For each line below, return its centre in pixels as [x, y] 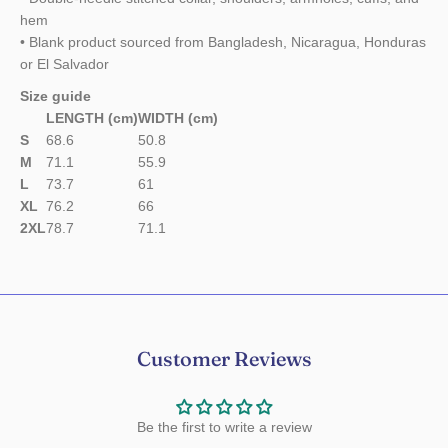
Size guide [55, 96]
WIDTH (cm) [178, 118]
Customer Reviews [224, 358]
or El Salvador [64, 64]
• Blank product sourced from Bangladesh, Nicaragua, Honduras [223, 42]
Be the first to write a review [224, 427]
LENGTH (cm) [92, 118]
